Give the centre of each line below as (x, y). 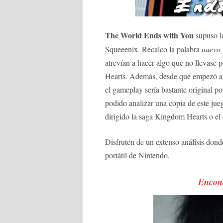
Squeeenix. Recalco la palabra (153, 49)
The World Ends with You (149, 35)
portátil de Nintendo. (137, 155)
